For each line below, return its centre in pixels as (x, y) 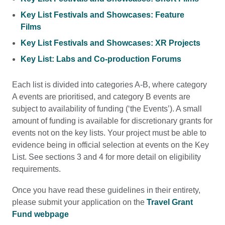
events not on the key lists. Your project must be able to (109, 133)
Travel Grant (170, 202)
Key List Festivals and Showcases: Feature (102, 15)
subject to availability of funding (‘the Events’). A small (107, 108)
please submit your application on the (79, 202)
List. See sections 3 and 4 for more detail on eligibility (106, 157)
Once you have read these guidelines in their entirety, (106, 190)
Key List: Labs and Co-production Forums (101, 59)
